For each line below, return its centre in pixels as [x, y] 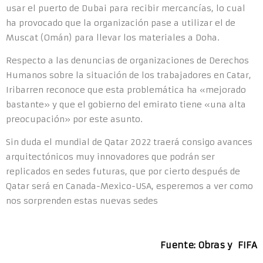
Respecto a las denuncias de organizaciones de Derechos [127, 60]
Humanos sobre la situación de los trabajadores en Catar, [129, 75]
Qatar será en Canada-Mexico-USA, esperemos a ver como [129, 186]
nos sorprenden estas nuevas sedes [82, 201]
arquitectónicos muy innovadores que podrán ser [110, 157]
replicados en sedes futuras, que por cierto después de [123, 171]
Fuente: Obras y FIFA [209, 245]
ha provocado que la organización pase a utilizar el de [121, 23]
